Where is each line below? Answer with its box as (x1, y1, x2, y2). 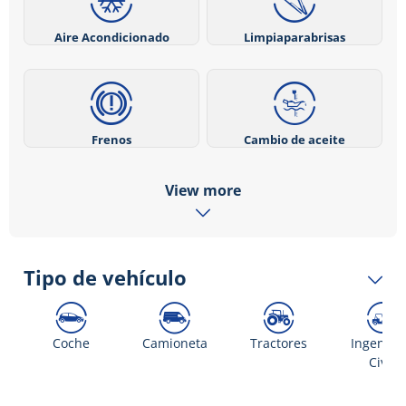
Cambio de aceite (243, 130, 345, 148)
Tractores (249, 334, 307, 353)
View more (165, 179, 241, 200)
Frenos (92, 130, 132, 148)
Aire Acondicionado (53, 28, 169, 45)
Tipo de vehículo (24, 264, 187, 293)
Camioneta (141, 334, 208, 353)
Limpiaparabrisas (243, 28, 345, 45)
